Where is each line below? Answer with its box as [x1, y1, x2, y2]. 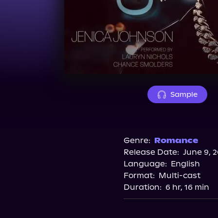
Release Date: [123, 147, 179, 157]
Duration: [123, 182, 162, 192]
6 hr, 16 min [165, 182, 209, 192]
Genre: [123, 136, 150, 145]
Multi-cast [158, 171, 200, 180]
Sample [170, 90, 198, 99]
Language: [123, 159, 167, 168]
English [170, 159, 200, 168]
